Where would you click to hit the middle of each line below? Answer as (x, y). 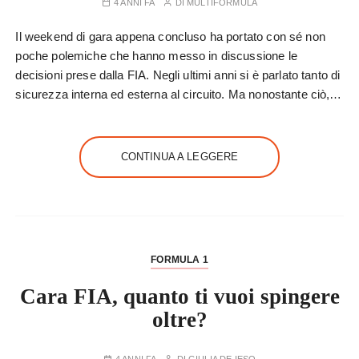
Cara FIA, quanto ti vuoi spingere (179, 296)
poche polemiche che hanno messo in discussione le (156, 56)
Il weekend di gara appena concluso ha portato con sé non (170, 36)
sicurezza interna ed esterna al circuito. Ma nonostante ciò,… (179, 94)
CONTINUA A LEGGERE (179, 157)
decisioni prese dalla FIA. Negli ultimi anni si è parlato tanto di (178, 75)
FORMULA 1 (179, 260)
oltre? (179, 320)
